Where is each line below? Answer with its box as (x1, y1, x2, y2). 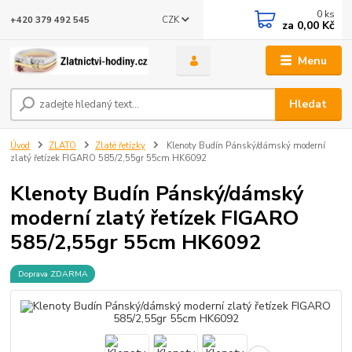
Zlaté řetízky (94, 140, 145, 152)
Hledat (289, 97, 328, 112)
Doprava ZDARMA (17, 267, 88, 280)
